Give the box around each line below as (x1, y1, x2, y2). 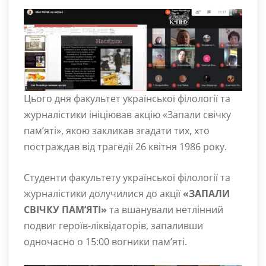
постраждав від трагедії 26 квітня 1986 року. (24, 140, 227, 153)
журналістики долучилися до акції (24, 186, 183, 200)
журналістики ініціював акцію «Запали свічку (24, 107, 231, 121)
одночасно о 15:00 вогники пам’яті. (24, 235, 187, 248)
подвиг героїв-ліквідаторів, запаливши (24, 218, 203, 232)
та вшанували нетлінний (107, 202, 223, 216)
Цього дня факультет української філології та (24, 91, 230, 105)
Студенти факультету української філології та (24, 170, 230, 184)
